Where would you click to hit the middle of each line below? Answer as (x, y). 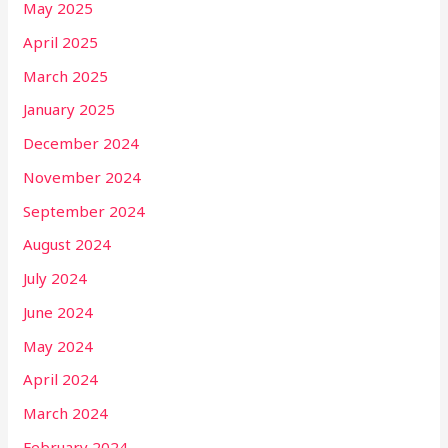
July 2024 (55, 278)
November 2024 (82, 176)
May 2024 (58, 345)
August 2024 (67, 244)
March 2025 (66, 75)
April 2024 (61, 379)
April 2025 (61, 41)
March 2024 (66, 413)
